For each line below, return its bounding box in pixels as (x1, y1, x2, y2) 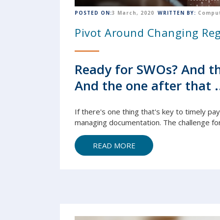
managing (75, 117, 109, 127)
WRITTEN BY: (158, 9, 196, 16)
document (109, 117, 143, 127)
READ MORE (92, 140, 136, 150)
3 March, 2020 (112, 9, 154, 16)
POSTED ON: (75, 9, 112, 16)
